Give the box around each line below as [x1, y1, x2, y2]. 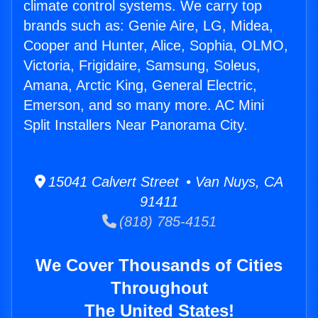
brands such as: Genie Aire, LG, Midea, [23, 18, 273, 34]
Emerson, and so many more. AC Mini [23, 97, 264, 114]
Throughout [110, 278, 208, 298]
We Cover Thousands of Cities [35, 256, 283, 275]
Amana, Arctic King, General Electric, [23, 77, 257, 94]
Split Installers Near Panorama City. [23, 117, 248, 133]
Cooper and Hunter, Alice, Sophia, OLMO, [23, 38, 288, 54]
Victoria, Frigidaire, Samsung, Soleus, [23, 57, 261, 74]
